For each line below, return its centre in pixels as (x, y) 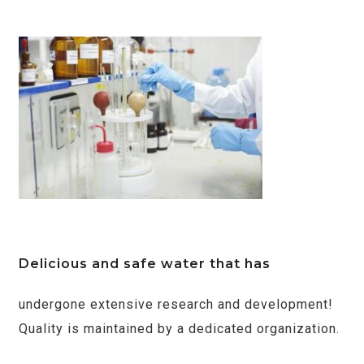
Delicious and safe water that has (145, 263)
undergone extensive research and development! (176, 304)
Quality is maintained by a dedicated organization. (179, 328)
